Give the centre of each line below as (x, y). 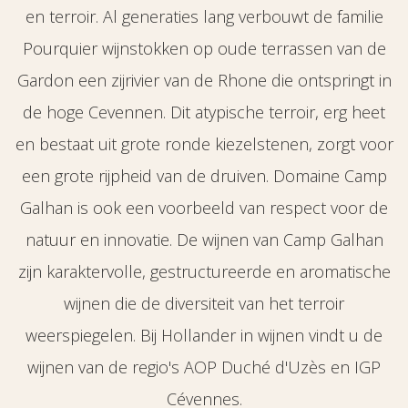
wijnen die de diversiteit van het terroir (204, 303)
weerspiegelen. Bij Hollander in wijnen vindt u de (204, 335)
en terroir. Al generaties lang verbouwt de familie (204, 16)
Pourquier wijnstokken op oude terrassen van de (204, 48)
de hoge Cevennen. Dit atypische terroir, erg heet (204, 112)
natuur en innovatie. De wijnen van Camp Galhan (204, 239)
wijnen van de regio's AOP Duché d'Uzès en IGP (204, 367)
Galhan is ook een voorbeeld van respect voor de (204, 207)
